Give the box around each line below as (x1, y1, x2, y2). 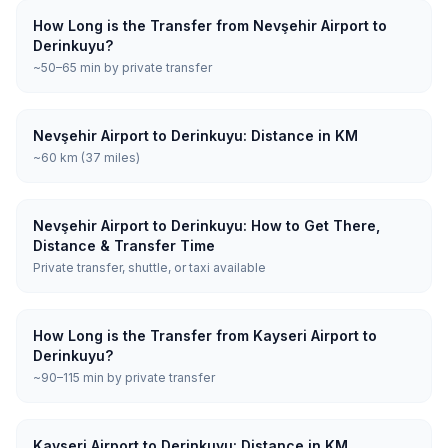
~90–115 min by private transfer (33, 370, 215, 385)
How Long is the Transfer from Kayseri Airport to (33, 327, 377, 344)
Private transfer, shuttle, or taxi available (33, 260, 266, 275)
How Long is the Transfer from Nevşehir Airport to (33, 17, 387, 34)
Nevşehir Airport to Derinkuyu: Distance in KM (33, 127, 358, 144)
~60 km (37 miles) (33, 150, 140, 165)
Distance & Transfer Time (33, 237, 215, 254)
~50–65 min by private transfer (33, 60, 212, 75)
